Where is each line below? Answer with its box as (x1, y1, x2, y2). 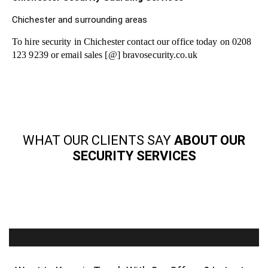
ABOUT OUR (171, 132, 245, 148)
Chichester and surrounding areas (12, 14, 148, 25)
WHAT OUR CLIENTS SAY (23, 132, 171, 148)
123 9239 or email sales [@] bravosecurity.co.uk (12, 49, 197, 60)
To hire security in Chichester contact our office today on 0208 (12, 36, 252, 47)
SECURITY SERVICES (72, 148, 196, 163)
